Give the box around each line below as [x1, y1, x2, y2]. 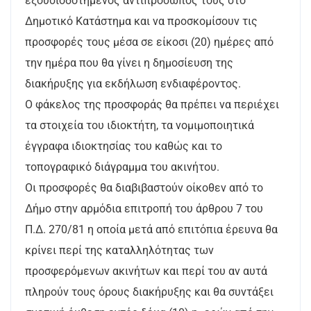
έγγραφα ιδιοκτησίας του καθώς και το [25, 140, 222, 153]
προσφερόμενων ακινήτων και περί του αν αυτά [25, 264, 267, 278]
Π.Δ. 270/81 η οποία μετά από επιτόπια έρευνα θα [25, 223, 278, 236]
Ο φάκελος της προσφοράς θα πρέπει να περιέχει [25, 98, 279, 111]
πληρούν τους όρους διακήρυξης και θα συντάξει [25, 285, 274, 299]
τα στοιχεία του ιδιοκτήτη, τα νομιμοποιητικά [25, 119, 254, 132]
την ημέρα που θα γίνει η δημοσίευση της [25, 56, 233, 69]
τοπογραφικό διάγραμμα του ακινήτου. [25, 160, 219, 174]
